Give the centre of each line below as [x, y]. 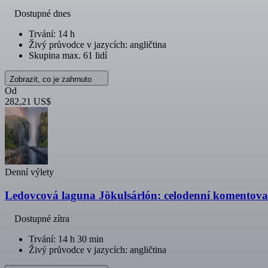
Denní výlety [29, 172]
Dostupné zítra [42, 218]
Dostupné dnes [42, 14]
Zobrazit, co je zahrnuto [52, 80]
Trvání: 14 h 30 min [66, 239]
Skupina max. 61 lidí [68, 56]
